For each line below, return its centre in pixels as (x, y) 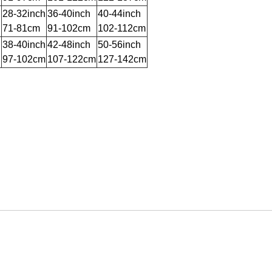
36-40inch (69, 14)
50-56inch (119, 45)
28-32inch (24, 14)
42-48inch (69, 45)
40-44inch (119, 14)
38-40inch (24, 45)
